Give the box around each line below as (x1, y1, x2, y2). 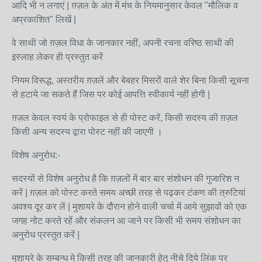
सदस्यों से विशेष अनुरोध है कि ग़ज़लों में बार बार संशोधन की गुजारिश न (12, 174, 239, 184)
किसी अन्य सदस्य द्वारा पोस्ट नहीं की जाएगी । (12, 127, 163, 137)
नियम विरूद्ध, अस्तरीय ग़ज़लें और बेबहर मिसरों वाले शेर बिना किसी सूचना (12, 75, 249, 85)
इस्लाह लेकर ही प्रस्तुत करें (12, 52, 103, 62)
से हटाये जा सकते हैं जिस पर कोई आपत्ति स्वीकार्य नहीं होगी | (12, 89, 210, 99)
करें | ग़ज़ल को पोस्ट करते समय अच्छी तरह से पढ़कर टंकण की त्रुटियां (12, 188, 246, 198)
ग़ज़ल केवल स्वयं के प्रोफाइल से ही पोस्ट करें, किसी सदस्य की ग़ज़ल (12, 113, 238, 123)
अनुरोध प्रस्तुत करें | (12, 230, 82, 240)
